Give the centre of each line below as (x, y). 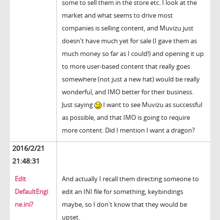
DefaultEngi (31, 192)
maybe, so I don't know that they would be (124, 205)
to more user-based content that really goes (126, 67)
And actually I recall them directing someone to (130, 179)
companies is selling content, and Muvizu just (128, 28)
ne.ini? (24, 205)
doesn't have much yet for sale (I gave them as (129, 41)
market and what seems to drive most (117, 15)
